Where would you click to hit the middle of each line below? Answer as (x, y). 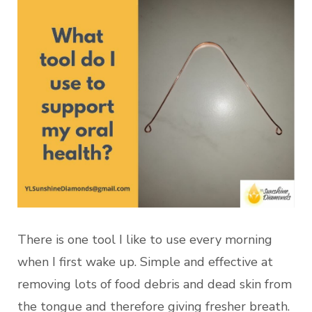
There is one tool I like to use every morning (145, 239)
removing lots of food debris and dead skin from (155, 284)
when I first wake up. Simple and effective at (145, 262)
